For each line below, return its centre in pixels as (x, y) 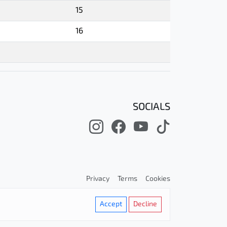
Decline (145, 204)
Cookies (158, 179)
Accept (111, 204)
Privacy (98, 179)
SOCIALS (151, 107)
